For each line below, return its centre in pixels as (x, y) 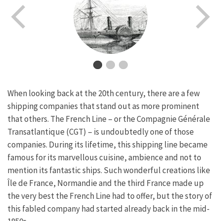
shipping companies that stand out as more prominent (103, 106)
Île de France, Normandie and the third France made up (106, 183)
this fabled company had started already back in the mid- (109, 208)
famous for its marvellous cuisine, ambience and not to (104, 157)
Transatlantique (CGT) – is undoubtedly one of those (101, 131)
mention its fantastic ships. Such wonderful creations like (109, 170)
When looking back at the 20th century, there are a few (104, 93)
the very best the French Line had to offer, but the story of (110, 196)
